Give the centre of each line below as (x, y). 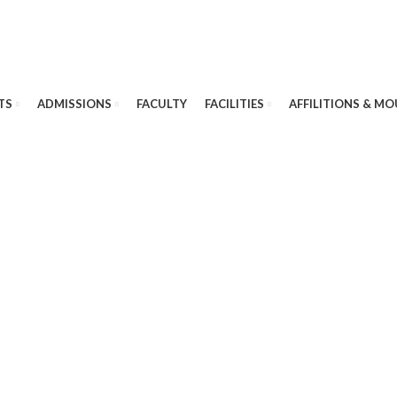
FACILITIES (234, 103)
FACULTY (161, 103)
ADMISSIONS (74, 103)
